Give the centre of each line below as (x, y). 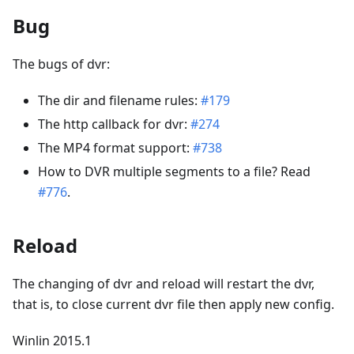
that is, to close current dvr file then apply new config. (173, 304)
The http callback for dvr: (114, 124)
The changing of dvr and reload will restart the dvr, (164, 283)
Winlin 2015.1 (52, 340)
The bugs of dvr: (61, 64)
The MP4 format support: (115, 147)
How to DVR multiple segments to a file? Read (174, 171)
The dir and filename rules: (119, 100)
